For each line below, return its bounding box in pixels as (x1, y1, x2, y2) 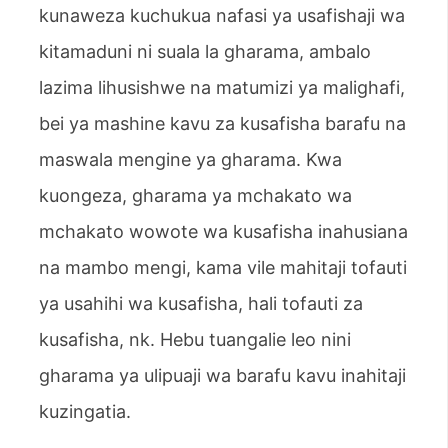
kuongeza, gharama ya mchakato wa (39, 184, 352, 206)
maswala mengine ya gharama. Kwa (39, 148, 342, 170)
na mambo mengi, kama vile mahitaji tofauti (39, 256, 407, 278)
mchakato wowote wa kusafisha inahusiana (39, 220, 408, 242)
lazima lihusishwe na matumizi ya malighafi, (39, 76, 405, 98)
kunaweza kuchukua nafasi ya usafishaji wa (39, 4, 405, 26)
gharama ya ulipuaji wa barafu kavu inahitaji (39, 364, 406, 386)
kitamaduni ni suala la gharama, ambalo (39, 40, 371, 62)
